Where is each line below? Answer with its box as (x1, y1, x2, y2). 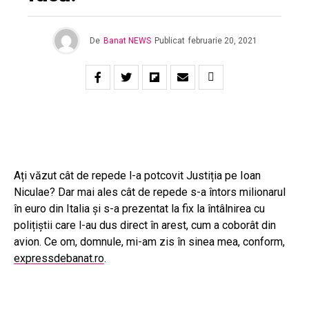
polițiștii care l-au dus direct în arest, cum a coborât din (14, 219, 276, 232)
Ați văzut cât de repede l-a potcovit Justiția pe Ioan (14, 169, 261, 183)
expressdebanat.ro (14, 252, 104, 266)
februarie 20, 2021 (188, 36, 257, 46)
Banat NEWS (103, 36, 151, 46)
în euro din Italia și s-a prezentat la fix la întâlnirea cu (14, 202, 265, 216)
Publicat (154, 36, 185, 46)
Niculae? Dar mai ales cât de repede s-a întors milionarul (14, 186, 286, 199)
